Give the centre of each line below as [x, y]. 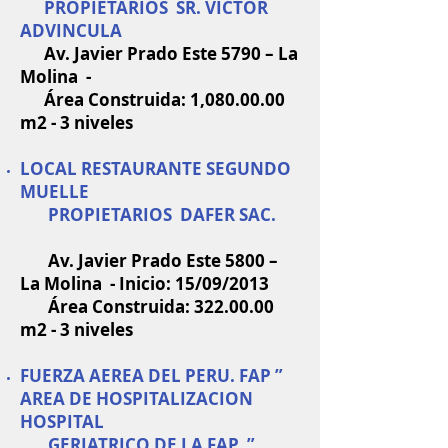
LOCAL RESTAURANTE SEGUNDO [155, 168]
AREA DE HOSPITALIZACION [136, 398]
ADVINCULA [71, 30]
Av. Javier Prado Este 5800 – [149, 260]
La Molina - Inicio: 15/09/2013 [144, 283]
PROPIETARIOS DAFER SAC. [160, 214]
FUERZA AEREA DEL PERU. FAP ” [151, 375]
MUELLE [54, 191]
